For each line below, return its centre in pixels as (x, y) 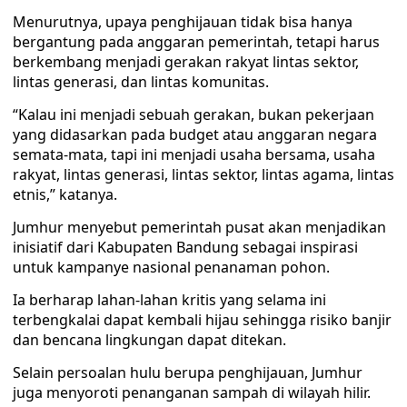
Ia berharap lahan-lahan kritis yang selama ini (169, 300)
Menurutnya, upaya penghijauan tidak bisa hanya (183, 22)
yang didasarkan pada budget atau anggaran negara (195, 134)
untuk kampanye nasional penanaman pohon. (171, 267)
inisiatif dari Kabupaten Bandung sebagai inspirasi (185, 247)
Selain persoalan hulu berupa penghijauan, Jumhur (188, 372)
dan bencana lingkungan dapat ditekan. (149, 340)
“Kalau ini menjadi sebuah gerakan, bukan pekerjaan (194, 114)
